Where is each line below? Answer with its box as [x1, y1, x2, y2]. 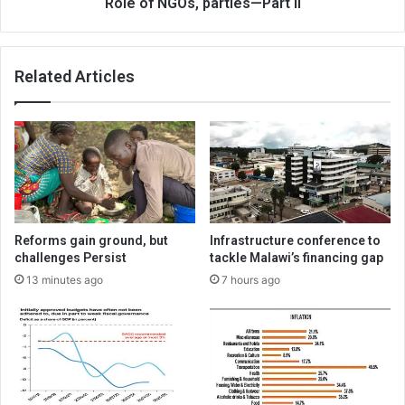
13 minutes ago [26, 272, 103, 287]
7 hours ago [221, 272, 280, 287]
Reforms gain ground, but [14, 232, 168, 248]
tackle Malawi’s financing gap [210, 250, 383, 265]
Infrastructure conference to [210, 232, 381, 248]
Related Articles [14, 66, 135, 86]
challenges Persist [14, 250, 127, 265]
